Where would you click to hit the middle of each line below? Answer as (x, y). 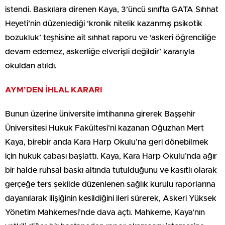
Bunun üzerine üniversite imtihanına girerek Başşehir (100, 114)
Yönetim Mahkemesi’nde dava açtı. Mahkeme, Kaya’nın (105, 213)
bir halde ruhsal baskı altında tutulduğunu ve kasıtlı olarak (111, 171)
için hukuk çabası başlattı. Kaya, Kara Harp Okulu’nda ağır (111, 156)
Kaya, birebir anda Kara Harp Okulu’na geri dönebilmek (107, 142)
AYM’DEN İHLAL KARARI (54, 90)
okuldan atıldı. (31, 66)
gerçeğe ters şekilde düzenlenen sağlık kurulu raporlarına (110, 185)
